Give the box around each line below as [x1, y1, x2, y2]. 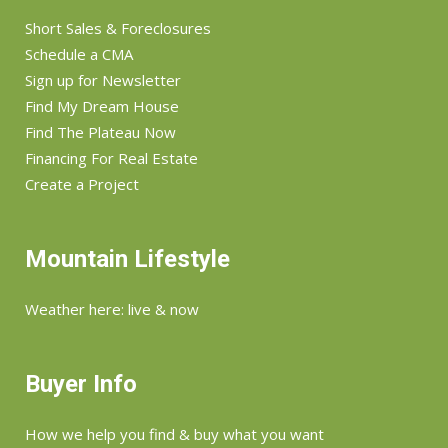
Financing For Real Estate [25, 148, 198, 168]
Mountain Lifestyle [25, 245, 230, 273]
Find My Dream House [25, 96, 179, 116]
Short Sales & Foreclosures [25, 18, 211, 38]
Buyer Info [25, 370, 137, 398]
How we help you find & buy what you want [25, 424, 324, 444]
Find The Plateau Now [25, 122, 176, 142]
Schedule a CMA [25, 44, 133, 64]
